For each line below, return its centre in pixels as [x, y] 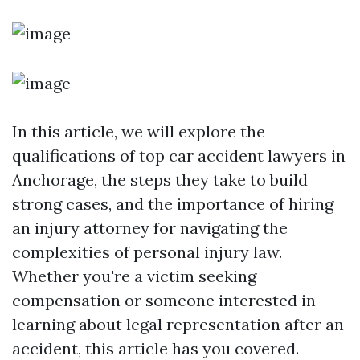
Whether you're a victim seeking [134, 276]
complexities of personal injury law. [147, 252]
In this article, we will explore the [139, 131]
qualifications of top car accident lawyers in [179, 155]
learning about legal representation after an [178, 324]
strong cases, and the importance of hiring [173, 204]
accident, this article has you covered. [155, 348]
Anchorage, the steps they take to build [160, 180]
